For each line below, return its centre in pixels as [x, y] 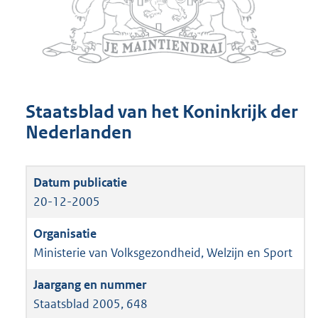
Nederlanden [79, 133]
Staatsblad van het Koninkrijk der [161, 112]
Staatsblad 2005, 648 [91, 303]
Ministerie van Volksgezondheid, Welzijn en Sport [163, 252]
